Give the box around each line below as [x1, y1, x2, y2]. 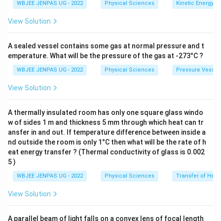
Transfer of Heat [176, 173, 220, 179]
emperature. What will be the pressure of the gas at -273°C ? [8, 52, 203, 60]
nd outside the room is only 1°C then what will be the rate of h [8, 138, 206, 146]
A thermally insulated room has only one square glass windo [8, 109, 203, 116]
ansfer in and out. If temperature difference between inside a [8, 128, 206, 136]
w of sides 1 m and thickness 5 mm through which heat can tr [8, 118, 204, 126]
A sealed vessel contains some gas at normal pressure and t [8, 42, 204, 50]
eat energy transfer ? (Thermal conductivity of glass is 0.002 [8, 148, 205, 156]
